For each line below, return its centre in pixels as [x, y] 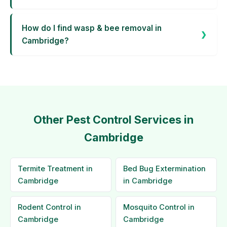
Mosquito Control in [159, 207]
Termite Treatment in [55, 169]
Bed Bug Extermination [164, 169]
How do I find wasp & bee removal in [92, 28]
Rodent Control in [49, 207]
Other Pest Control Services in [113, 120]
